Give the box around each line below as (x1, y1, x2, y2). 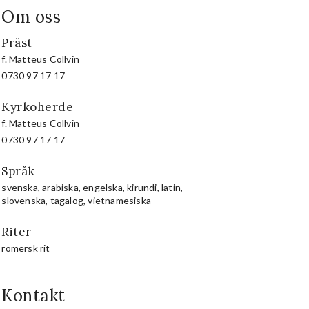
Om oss (1, 6, 61, 28)
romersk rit (1, 241, 50, 254)
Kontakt (1, 284, 66, 306)
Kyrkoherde (1, 99, 74, 114)
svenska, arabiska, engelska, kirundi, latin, (1, 181, 183, 193)
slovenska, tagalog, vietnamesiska (1, 194, 152, 206)
